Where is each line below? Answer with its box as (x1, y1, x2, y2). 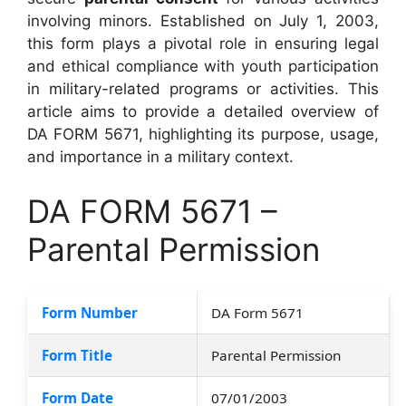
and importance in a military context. (27, 148, 294, 166)
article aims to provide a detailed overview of (27, 102, 379, 121)
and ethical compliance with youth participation (27, 57, 379, 75)
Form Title (42, 345, 112, 364)
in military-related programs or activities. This (27, 80, 379, 98)
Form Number (42, 303, 138, 322)
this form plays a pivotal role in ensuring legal (27, 34, 379, 53)
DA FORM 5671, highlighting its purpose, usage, (27, 125, 379, 143)
